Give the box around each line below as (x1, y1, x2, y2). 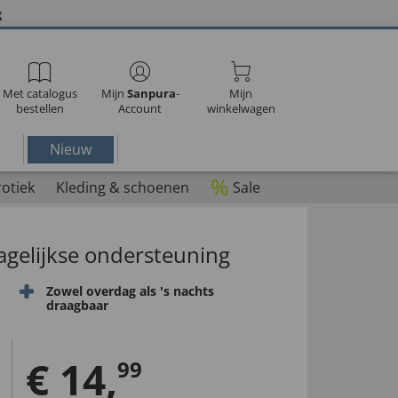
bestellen (15, 100, 64, 116)
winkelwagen (206, 100, 275, 116)
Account (118, 100, 163, 116)
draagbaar (45, 297, 108, 314)
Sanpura (126, 85, 176, 101)
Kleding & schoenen (55, 178, 189, 197)
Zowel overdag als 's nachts (45, 283, 214, 299)
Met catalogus (2, 85, 77, 101)
